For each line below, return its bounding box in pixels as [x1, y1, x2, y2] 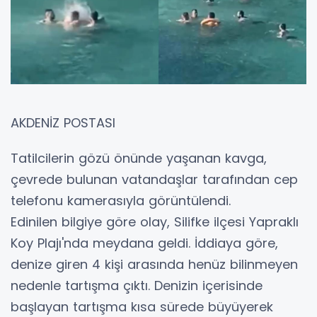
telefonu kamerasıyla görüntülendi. [11, 191, 231, 209]
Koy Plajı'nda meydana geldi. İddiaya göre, [11, 234, 278, 252]
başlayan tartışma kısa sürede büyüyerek [11, 297, 273, 316]
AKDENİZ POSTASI [11, 113, 115, 132]
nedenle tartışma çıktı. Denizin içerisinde [11, 276, 263, 294]
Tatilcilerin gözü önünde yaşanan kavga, [11, 149, 267, 167]
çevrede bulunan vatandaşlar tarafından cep [11, 170, 298, 188]
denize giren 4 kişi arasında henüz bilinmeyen [11, 255, 298, 273]
